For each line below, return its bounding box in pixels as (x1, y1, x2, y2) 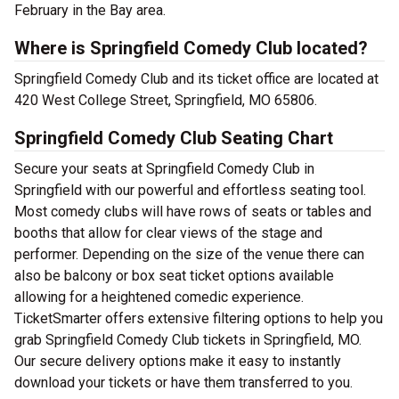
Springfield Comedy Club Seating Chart (14, 127, 333, 149)
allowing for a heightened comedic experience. (14, 289, 304, 305)
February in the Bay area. (14, 2, 166, 19)
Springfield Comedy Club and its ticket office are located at (14, 70, 379, 87)
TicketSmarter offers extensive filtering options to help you (14, 310, 383, 327)
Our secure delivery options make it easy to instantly (14, 353, 341, 370)
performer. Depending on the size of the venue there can (14, 246, 364, 263)
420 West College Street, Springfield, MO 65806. (14, 92, 317, 109)
